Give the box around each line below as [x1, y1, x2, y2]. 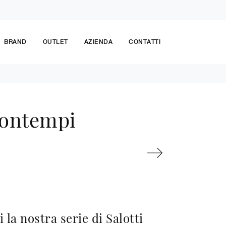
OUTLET [42, 38, 68, 46]
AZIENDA [84, 38, 112, 46]
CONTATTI [129, 38, 160, 46]
